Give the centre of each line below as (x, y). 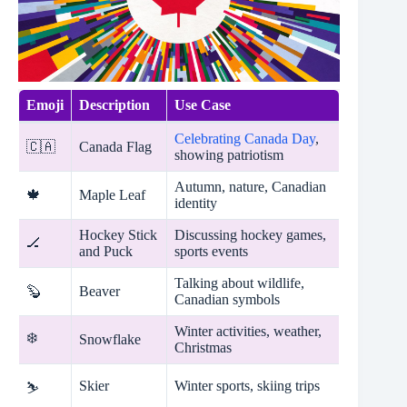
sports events (211, 251)
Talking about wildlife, (239, 283)
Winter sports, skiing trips (247, 385)
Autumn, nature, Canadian (250, 186)
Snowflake (110, 339)
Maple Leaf (112, 194)
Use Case (203, 104)
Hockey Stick (118, 234)
